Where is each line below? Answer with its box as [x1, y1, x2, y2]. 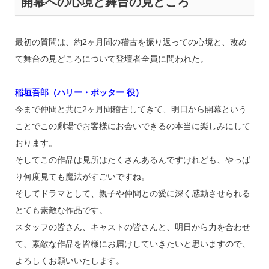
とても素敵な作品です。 [14, 205, 107, 216]
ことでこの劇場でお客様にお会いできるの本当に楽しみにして [14, 121, 250, 131]
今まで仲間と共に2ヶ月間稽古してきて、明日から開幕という [14, 104, 247, 115]
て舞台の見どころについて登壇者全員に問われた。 [14, 54, 208, 64]
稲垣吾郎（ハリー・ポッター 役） [14, 88, 144, 98]
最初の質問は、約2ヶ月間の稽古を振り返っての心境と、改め [14, 37, 247, 47]
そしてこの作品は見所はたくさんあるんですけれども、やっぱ [14, 155, 250, 165]
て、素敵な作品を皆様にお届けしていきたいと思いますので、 [14, 239, 250, 249]
